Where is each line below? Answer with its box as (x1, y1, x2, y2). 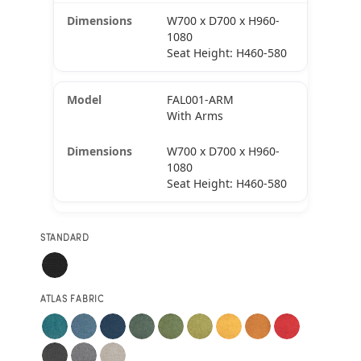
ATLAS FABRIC (39, 293, 105, 305)
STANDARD (39, 232, 89, 244)
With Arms (166, 108, 223, 124)
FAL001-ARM (166, 92, 234, 108)
